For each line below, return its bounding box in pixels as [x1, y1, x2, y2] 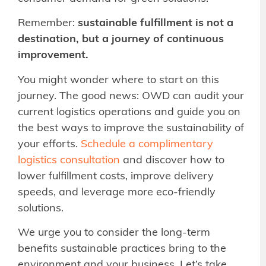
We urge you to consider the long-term [18, 227, 210, 239]
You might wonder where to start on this [18, 74, 219, 86]
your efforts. [18, 138, 81, 150]
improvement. [18, 50, 88, 62]
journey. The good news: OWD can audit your [18, 90, 244, 102]
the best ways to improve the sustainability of [18, 122, 244, 134]
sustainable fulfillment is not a [78, 18, 233, 30]
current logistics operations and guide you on [18, 106, 240, 118]
